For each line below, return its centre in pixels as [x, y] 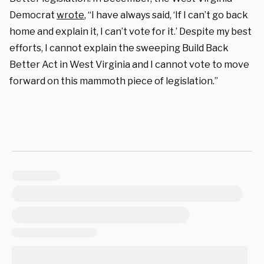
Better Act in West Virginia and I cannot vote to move [129, 64]
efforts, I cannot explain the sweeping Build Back [119, 48]
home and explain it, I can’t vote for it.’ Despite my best [131, 31]
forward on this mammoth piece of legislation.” [114, 81]
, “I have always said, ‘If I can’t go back [166, 15]
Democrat [33, 15]
